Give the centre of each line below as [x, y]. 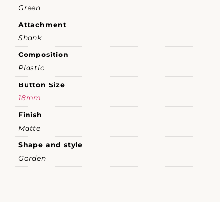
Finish [30, 115]
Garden [32, 158]
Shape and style [50, 145]
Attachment [42, 25]
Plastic [31, 68]
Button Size [41, 85]
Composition [43, 55]
